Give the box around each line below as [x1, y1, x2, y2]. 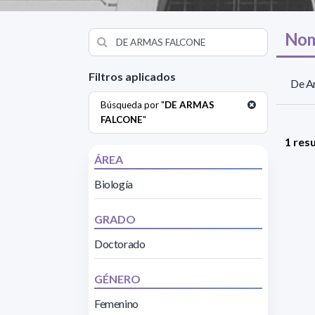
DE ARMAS [165, 98, 214, 110]
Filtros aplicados [89, 69, 176, 83]
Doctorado [94, 236, 146, 250]
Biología [94, 176, 133, 191]
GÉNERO [94, 271, 141, 285]
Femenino [94, 296, 139, 310]
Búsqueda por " [101, 98, 165, 110]
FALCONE [101, 113, 143, 125]
